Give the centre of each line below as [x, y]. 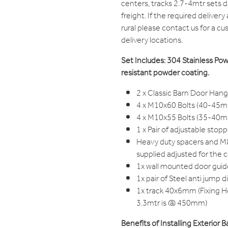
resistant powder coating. [165, 73]
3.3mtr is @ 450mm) [172, 204]
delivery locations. [152, 41]
